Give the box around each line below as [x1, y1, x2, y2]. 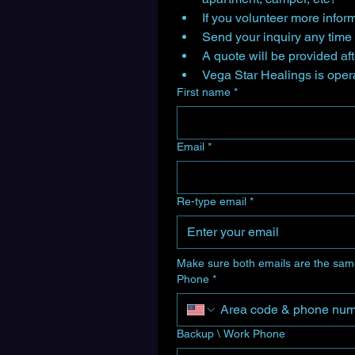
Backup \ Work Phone [177, 327, 285, 340]
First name [177, 86, 231, 98]
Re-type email [177, 195, 246, 208]
